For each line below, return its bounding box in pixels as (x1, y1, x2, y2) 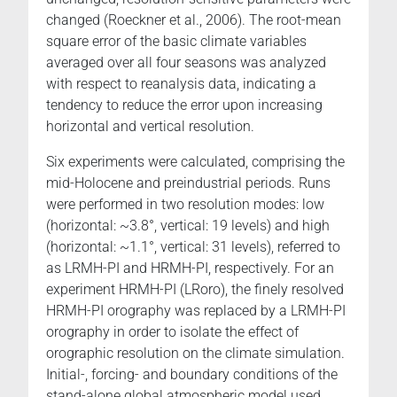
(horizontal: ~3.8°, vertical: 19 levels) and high (46, 216, 330, 234)
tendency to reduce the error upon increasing (46, 96, 323, 113)
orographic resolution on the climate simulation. (46, 344, 345, 362)
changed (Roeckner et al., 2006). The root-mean (46, 11, 341, 28)
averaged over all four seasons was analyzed (46, 53, 326, 71)
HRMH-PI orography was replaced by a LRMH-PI (46, 301, 346, 319)
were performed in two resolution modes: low (46, 195, 324, 213)
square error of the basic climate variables (46, 32, 307, 50)
